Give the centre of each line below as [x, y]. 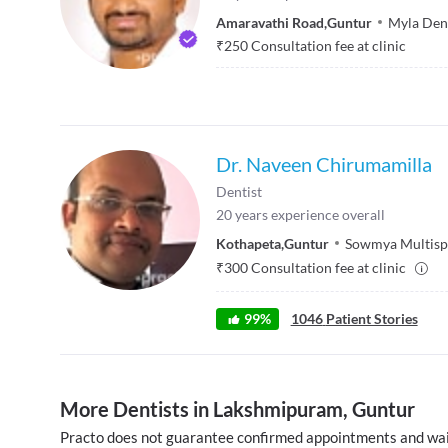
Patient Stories [371, 318]
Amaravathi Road [270, 22]
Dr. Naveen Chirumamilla [324, 163]
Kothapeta [248, 243]
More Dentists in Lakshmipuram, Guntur [237, 408]
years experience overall [310, 214]
